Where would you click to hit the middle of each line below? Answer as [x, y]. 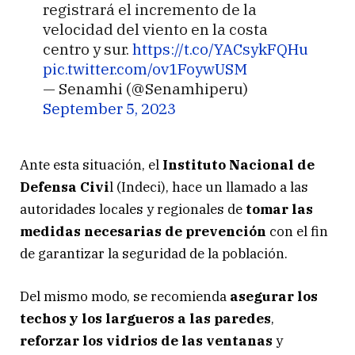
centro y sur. [87, 48]
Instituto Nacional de [239, 164]
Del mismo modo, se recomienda [125, 297]
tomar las [279, 209]
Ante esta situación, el [91, 164]
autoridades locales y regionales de [133, 209]
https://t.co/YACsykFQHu [220, 48]
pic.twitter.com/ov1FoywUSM [145, 68]
